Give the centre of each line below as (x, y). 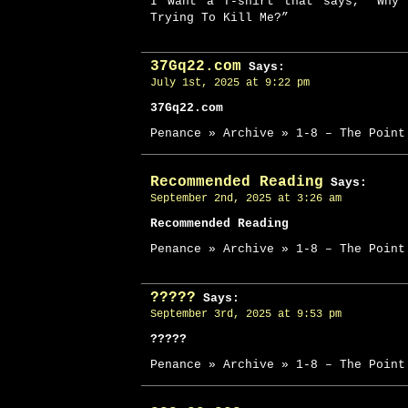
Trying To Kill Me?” (219, 18)
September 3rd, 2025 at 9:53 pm (246, 314)
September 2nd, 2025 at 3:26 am (246, 199)
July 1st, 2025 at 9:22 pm (230, 83)
